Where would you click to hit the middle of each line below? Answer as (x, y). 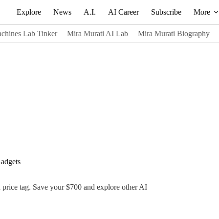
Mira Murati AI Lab (97, 33)
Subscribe (166, 12)
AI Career (123, 12)
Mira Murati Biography (174, 33)
